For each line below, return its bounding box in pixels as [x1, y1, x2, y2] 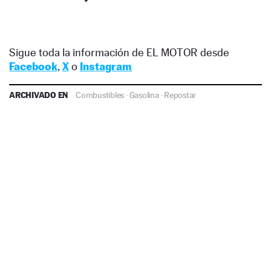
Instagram [80, 59, 132, 73]
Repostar [164, 90, 197, 100]
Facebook [9, 59, 57, 73]
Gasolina [129, 90, 159, 100]
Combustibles [76, 90, 125, 100]
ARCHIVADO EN [9, 89, 70, 100]
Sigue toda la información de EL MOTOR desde [9, 45, 229, 59]
